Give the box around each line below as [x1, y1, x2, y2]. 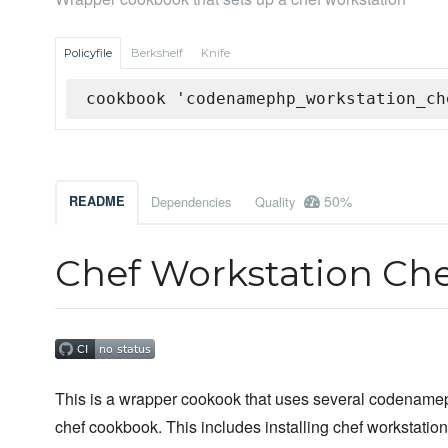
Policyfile [64, 46, 112, 61]
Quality [255, 192, 299, 212]
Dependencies [151, 192, 231, 212]
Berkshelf [131, 46, 183, 61]
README [69, 192, 125, 211]
